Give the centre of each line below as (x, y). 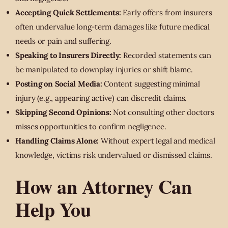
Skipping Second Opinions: (63, 112)
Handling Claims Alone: (57, 141)
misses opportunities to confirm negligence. (91, 127)
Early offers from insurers (166, 13)
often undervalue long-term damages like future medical (112, 27)
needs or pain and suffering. (63, 41)
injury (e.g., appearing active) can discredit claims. (101, 98)
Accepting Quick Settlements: (68, 13)
